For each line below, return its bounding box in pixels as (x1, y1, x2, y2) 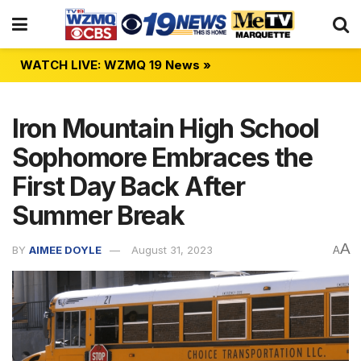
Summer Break (12, 200, 185, 231)
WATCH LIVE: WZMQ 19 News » (20, 57, 211, 73)
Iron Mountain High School (12, 113, 319, 144)
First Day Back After (12, 171, 245, 202)
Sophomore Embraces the (12, 142, 313, 173)
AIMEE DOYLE (29, 243, 102, 256)
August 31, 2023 (131, 243, 213, 256)
